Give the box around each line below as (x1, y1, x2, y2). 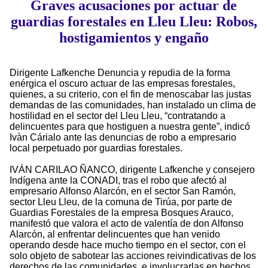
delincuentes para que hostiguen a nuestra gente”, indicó (10, 121, 250, 132)
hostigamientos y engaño (59, 30, 209, 46)
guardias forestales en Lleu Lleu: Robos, (10, 14, 257, 30)
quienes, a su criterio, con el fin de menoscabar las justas (10, 89, 251, 100)
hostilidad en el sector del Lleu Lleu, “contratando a (10, 111, 226, 121)
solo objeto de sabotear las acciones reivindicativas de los (10, 251, 256, 261)
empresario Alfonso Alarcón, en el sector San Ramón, (10, 186, 236, 197)
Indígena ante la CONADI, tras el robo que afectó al (10, 175, 227, 186)
